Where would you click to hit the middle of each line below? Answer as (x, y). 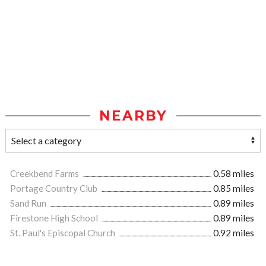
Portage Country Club (55, 189)
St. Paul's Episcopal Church (64, 233)
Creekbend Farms (45, 174)
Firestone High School (55, 218)
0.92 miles (234, 233)
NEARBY (133, 116)
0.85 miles (234, 189)
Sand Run (29, 203)
